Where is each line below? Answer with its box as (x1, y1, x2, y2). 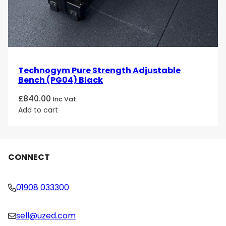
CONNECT (8, 151, 50, 163)
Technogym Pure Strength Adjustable (18, 64, 181, 76)
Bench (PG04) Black (18, 74, 103, 86)
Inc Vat (53, 94, 77, 103)
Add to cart (18, 104, 59, 115)
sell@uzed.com (16, 209, 76, 221)
